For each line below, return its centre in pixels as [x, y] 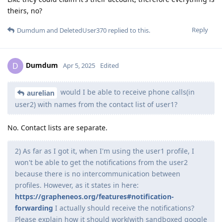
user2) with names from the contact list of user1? [96, 104]
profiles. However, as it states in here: [77, 185]
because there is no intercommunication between [98, 173]
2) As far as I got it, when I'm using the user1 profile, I [105, 151]
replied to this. [128, 30]
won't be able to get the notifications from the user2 [101, 162]
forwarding [34, 208]
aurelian [41, 93]
